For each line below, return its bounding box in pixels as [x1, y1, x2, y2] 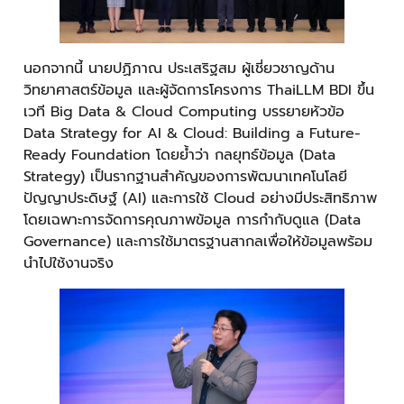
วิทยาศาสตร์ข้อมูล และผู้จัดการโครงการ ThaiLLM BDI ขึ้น [23, 79, 374, 102]
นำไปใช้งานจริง [23, 252, 114, 275]
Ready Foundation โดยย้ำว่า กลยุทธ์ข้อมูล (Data [23, 144, 335, 167]
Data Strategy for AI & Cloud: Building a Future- [23, 123, 361, 145]
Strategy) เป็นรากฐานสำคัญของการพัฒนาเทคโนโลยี [23, 166, 347, 188]
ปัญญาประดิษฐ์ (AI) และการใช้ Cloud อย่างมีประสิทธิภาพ [23, 188, 377, 210]
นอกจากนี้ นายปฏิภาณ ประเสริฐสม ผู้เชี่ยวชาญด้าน [23, 58, 335, 80]
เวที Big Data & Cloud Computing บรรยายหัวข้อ [23, 101, 344, 124]
